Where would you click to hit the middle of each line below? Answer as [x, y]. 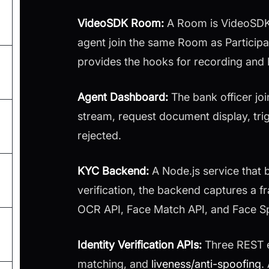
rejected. [99, 136]
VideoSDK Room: [121, 23]
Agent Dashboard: [123, 97]
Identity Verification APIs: [140, 245]
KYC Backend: [113, 171]
